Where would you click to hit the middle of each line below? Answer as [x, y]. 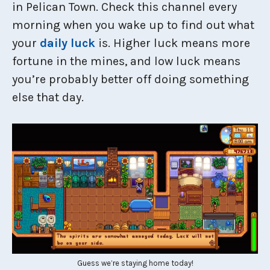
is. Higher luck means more [173, 43]
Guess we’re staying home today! [135, 263]
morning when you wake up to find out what [133, 25]
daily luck [67, 43]
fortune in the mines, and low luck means [126, 61]
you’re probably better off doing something [130, 79]
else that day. [48, 97]
